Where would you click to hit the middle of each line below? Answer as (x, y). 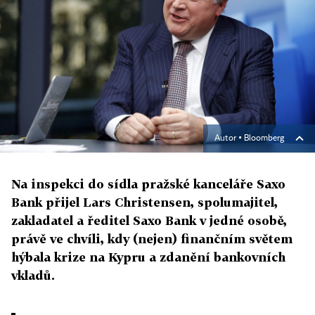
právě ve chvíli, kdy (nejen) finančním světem (152, 239)
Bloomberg (264, 139)
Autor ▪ (229, 139)
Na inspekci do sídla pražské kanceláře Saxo (148, 184)
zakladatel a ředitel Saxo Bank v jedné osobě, (149, 221)
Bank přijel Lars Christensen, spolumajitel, (144, 202)
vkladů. (33, 276)
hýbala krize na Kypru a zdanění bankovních (148, 257)
